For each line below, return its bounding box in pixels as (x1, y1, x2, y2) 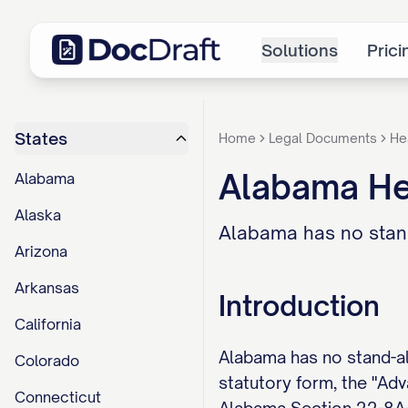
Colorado (15, 352, 79, 370)
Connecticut (15, 388, 101, 406)
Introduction (219, 289, 380, 322)
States (15, 128, 67, 148)
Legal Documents (269, 130, 377, 146)
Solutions (261, 40, 338, 60)
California (15, 315, 81, 333)
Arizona (15, 242, 67, 260)
